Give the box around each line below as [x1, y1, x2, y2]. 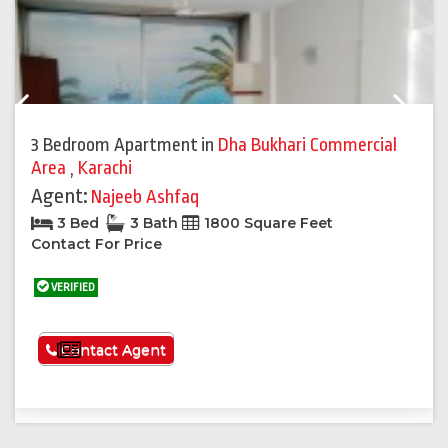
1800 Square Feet [200, 214, 333, 233]
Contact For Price [31, 235, 162, 254]
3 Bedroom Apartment [31, 134, 198, 157]
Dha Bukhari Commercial [218, 134, 397, 157]
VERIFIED [49, 281, 95, 295]
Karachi [78, 157, 132, 180]
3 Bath [126, 214, 182, 233]
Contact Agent [57, 341, 167, 360]
